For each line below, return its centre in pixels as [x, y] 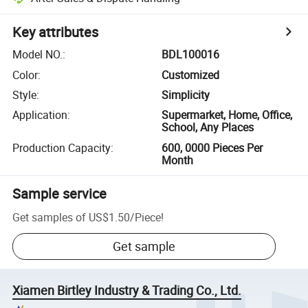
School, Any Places [208, 128]
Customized [191, 75]
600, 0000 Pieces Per [212, 147]
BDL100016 [191, 55]
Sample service [60, 193]
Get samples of [49, 217]
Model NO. [38, 55]
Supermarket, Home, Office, [227, 115]
